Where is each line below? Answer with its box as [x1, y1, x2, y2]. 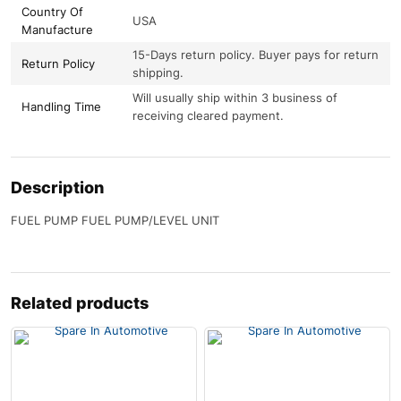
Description [11, 177, 104, 197]
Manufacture [21, 21, 93, 37]
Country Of [21, 4, 83, 19]
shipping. [132, 64, 183, 80]
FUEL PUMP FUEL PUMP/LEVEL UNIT [11, 212, 219, 227]
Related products [11, 293, 149, 312]
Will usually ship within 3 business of [132, 90, 337, 105]
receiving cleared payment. [132, 107, 284, 123]
